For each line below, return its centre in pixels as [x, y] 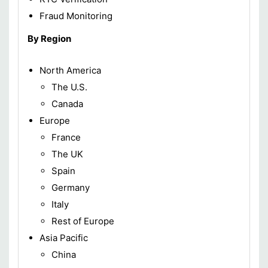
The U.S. [69, 87]
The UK [67, 154]
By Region [49, 39]
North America [70, 71]
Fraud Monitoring [76, 16]
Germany [71, 188]
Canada [67, 104]
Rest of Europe [83, 221]
